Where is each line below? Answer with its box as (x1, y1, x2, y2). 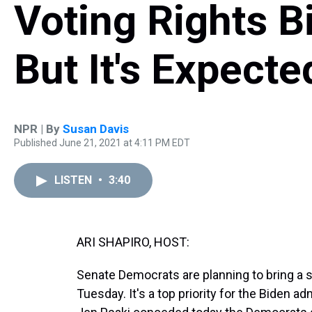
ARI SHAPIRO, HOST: (77, 235, 189, 249)
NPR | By (14, 122, 63, 136)
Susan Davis (63, 122, 129, 136)
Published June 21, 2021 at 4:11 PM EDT (14, 137, 190, 148)
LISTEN (54, 173, 95, 187)
